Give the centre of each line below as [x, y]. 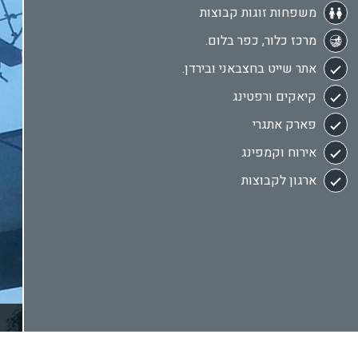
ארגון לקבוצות [279, 180]
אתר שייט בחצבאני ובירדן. [249, 68]
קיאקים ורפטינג [274, 96]
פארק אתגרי [284, 124]
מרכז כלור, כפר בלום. [261, 40]
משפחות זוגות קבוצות [258, 12]
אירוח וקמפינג [279, 152]
